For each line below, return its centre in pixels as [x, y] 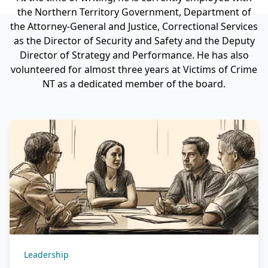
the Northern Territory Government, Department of [134, 12]
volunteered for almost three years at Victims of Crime [134, 69]
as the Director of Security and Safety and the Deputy [134, 41]
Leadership [46, 255]
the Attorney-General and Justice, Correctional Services [134, 26]
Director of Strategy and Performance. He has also [134, 55]
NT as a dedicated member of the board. [134, 84]
